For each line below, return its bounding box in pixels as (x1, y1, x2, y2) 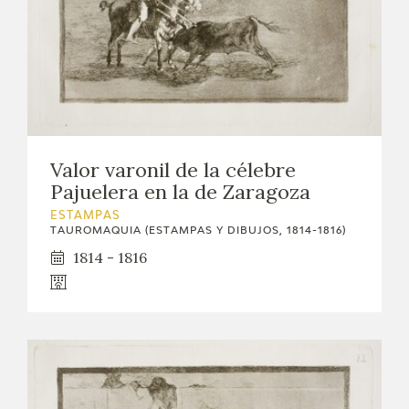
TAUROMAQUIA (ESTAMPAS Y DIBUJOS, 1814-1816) (50, 225, 346, 236)
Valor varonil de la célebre (50, 156, 296, 183)
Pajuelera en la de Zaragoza (50, 178, 310, 204)
